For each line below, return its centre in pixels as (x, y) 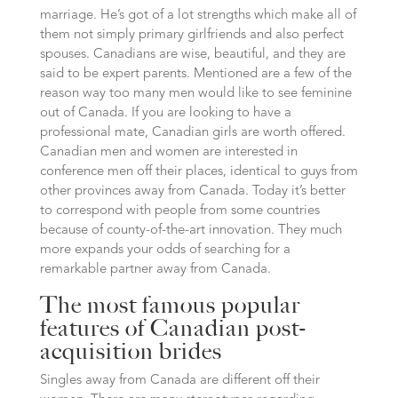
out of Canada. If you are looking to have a (165, 113)
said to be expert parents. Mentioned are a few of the (195, 74)
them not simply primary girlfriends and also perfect (191, 35)
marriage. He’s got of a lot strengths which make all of (198, 16)
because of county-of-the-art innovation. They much (191, 231)
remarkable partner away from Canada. (155, 270)
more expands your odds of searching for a (165, 250)
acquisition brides (131, 351)
